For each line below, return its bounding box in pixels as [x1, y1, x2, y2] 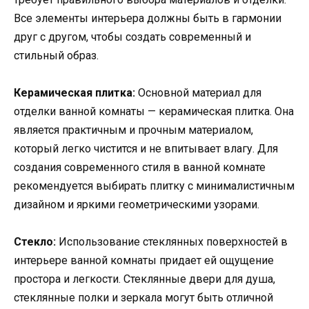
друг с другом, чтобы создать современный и [14, 30, 251, 43]
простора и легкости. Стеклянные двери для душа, [14, 272, 275, 286]
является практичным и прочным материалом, [14, 123, 253, 137]
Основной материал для [135, 86, 261, 99]
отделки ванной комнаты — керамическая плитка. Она [14, 104, 294, 118]
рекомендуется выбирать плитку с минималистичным [14, 179, 295, 192]
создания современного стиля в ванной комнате [14, 160, 266, 174]
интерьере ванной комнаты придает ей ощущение [14, 254, 274, 268]
